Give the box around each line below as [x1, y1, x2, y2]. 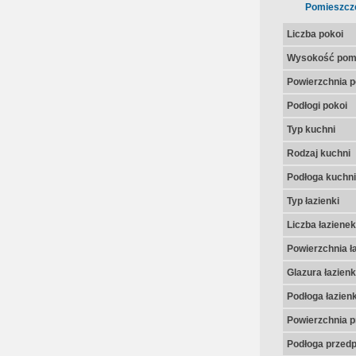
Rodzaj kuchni [286, 148, 350, 159]
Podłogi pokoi [286, 100, 347, 111]
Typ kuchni [286, 124, 335, 135]
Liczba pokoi [286, 29, 343, 40]
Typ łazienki [286, 195, 339, 207]
